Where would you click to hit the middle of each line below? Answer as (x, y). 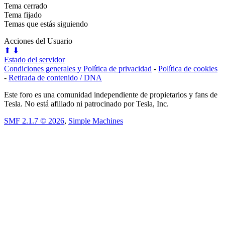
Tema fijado (23, 15)
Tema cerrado (26, 6)
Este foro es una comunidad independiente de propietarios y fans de (111, 94)
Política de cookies (188, 68)
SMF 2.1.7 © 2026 (34, 121)
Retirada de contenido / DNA (55, 77)
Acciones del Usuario (38, 41)
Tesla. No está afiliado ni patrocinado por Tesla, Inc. (86, 103)
